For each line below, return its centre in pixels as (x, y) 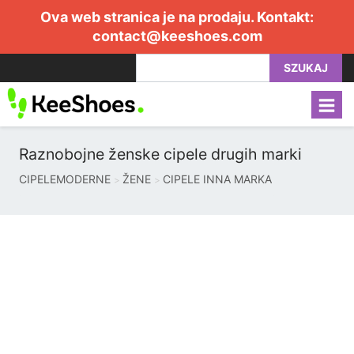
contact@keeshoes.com (177, 36)
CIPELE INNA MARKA (217, 179)
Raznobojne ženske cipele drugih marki (160, 154)
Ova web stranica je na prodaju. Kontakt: (177, 17)
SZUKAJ (306, 68)
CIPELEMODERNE (65, 179)
